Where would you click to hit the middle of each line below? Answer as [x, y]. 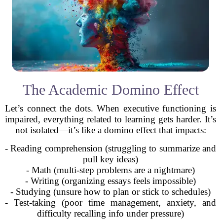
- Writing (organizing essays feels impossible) [110, 181]
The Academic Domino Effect [110, 90]
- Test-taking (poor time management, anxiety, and [110, 203]
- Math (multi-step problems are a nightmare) [110, 170]
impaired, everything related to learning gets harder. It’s [110, 119]
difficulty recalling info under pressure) [110, 213]
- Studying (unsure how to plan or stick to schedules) [110, 192]
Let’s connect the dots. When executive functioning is [110, 108]
